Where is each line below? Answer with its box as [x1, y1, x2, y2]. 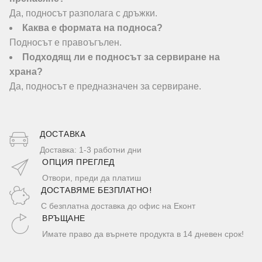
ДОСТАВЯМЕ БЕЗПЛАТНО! [41, 184, 151, 196]
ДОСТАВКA [40, 128, 85, 140]
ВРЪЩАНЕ [42, 212, 85, 225]
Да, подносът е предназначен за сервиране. [9, 81, 201, 92]
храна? [9, 67, 43, 77]
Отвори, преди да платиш [42, 173, 141, 183]
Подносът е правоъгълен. [9, 37, 122, 48]
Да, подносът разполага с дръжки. [9, 8, 157, 19]
